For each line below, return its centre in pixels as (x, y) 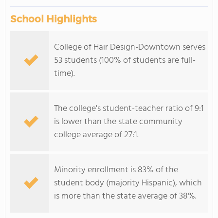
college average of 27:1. (96, 135)
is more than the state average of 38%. (125, 196)
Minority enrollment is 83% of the (116, 170)
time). (64, 74)
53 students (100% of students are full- (125, 61)
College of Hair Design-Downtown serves (130, 47)
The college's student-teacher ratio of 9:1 (129, 109)
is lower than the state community (118, 122)
